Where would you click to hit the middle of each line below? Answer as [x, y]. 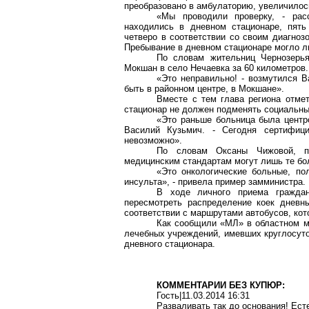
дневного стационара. [170, 244]
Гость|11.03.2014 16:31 [203, 296]
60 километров [275, 68]
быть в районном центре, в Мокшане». [204, 89]
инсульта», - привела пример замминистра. [215, 182]
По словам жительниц [209, 58]
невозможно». [153, 140]
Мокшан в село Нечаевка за [184, 68]
